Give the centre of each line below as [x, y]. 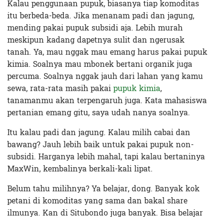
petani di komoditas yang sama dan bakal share [97, 201]
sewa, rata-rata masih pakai [60, 89]
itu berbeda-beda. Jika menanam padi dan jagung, [101, 16]
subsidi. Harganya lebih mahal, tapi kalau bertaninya [106, 157]
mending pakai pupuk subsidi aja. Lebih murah [95, 28]
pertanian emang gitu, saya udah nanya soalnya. [99, 113]
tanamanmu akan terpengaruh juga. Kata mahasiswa [107, 101]
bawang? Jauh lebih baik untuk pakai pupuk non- [101, 145]
